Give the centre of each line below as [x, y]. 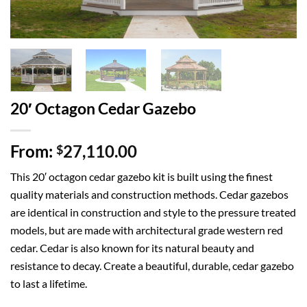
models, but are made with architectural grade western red [147, 230]
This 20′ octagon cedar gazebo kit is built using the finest [142, 176]
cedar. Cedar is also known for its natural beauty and [132, 247]
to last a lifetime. [49, 283]
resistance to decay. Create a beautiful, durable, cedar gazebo [152, 265]
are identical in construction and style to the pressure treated [153, 212]
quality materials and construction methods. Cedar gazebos [149, 194]
